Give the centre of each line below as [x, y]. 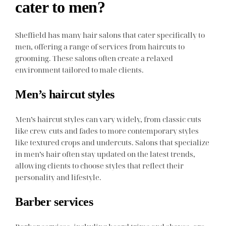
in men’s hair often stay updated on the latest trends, [105, 154]
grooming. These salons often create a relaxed [94, 58]
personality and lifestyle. [59, 177]
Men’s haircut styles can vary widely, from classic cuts [108, 119]
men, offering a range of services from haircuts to [100, 47]
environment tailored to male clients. [80, 70]
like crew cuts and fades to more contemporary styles [107, 131]
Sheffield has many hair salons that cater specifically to [110, 35]
